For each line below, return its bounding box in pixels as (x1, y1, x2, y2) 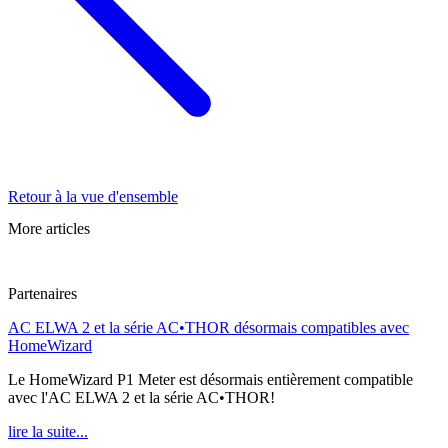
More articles (8, 219, 90, 237)
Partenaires (8, 285, 77, 303)
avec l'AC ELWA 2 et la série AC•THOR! (8, 389, 275, 407)
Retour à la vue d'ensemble (8, 188, 178, 206)
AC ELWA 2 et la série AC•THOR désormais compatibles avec (8, 319, 409, 337)
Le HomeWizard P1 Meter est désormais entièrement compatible (8, 371, 413, 389)
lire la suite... (8, 423, 88, 441)
